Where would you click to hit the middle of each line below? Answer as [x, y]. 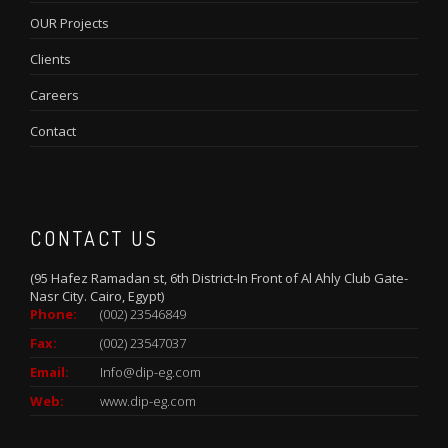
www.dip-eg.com [148, 400]
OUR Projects [69, 22]
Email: [49, 371]
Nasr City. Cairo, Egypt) [97, 295]
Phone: [53, 313]
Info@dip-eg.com [150, 371]
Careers [54, 94]
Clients [50, 58]
